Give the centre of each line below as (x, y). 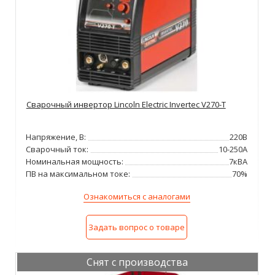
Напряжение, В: (56, 137)
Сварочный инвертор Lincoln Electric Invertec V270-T (126, 105)
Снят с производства (137, 262)
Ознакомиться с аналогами (137, 196)
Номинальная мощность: (75, 162)
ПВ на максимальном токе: (78, 174)
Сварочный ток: (57, 149)
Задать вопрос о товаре (137, 227)
